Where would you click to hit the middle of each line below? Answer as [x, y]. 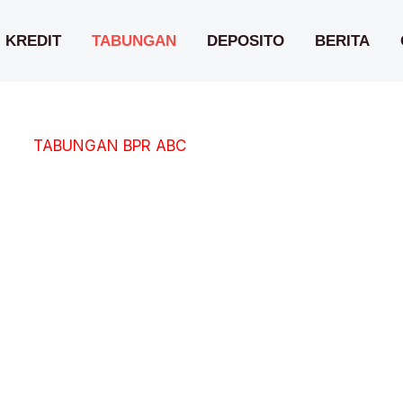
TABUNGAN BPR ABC [110, 146]
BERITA [342, 40]
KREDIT [33, 40]
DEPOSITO [246, 40]
